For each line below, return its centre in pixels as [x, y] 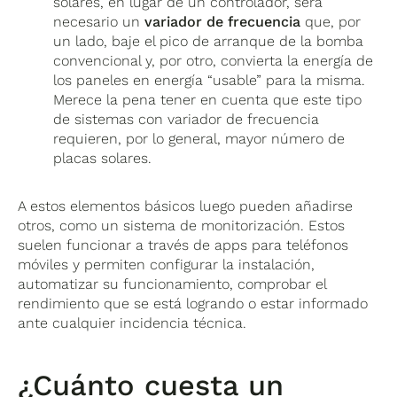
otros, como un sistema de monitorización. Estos [182, 225]
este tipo [333, 99]
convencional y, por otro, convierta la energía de [214, 60]
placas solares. [103, 158]
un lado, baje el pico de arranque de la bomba [209, 41]
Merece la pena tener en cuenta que [179, 99]
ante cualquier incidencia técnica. [132, 323]
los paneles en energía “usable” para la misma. [210, 80]
